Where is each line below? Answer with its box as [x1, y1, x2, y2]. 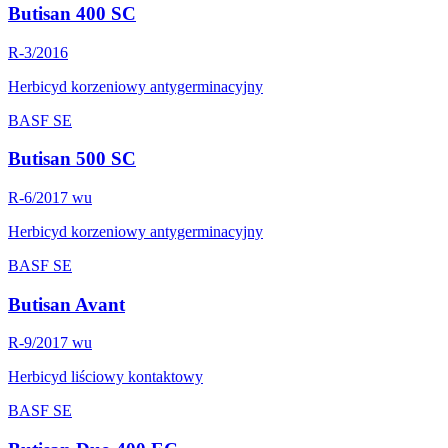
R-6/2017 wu [8, 189, 92, 206]
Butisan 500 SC [8, 148, 136, 170]
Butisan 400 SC [8, 2, 136, 24]
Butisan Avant [8, 293, 125, 315]
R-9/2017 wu [8, 334, 92, 352]
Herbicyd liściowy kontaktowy [8, 368, 203, 386]
